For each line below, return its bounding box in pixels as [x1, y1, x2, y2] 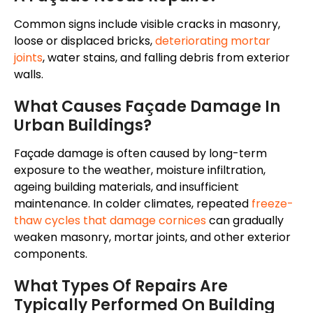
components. [14, 246, 87, 263]
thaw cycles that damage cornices [14, 212, 206, 229]
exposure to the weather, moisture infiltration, [14, 162, 265, 179]
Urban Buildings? [14, 115, 152, 137]
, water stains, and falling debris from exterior [43, 50, 290, 66]
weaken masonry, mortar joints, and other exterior [14, 229, 291, 246]
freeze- [252, 196, 293, 212]
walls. [14, 66, 43, 83]
